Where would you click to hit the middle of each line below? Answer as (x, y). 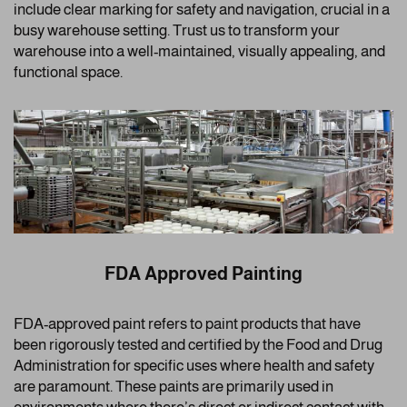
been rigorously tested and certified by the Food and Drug (198, 344)
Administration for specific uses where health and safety (194, 365)
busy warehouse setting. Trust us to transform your (177, 30)
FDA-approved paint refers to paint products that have (187, 323)
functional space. (68, 72)
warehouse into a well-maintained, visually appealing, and (199, 51)
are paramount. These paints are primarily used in (174, 386)
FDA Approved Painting (203, 273)
